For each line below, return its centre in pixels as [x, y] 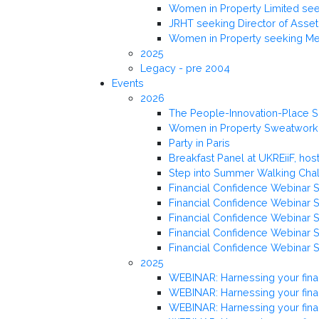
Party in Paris [199, 143]
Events [128, 83]
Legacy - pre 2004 [185, 68]
